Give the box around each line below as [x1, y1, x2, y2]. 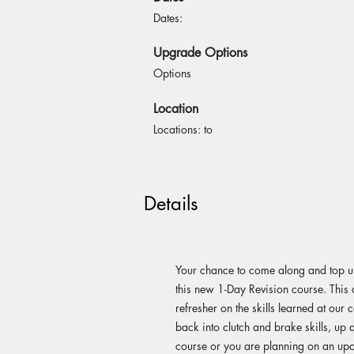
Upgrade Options [153, 44, 247, 61]
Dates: [153, 10, 186, 25]
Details [144, 191, 198, 216]
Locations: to [153, 122, 213, 137]
